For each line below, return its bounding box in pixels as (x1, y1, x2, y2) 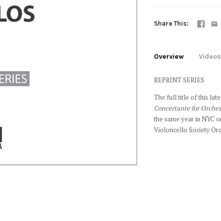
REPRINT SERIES (153, 75, 204, 84)
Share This (153, 20, 186, 27)
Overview (153, 52, 184, 61)
